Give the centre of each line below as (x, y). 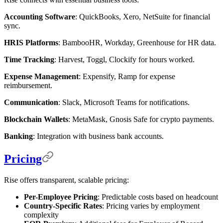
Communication (31, 102)
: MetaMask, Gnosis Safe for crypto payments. (141, 119)
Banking (18, 136)
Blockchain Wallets (36, 119)
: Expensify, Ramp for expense (127, 76)
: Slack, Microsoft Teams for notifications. (124, 102)
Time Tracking (29, 59)
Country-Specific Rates (63, 206)
